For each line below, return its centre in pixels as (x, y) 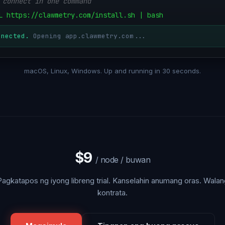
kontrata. (113, 193)
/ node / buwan (123, 160)
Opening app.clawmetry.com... (89, 36)
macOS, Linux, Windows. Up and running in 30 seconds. (113, 71)
